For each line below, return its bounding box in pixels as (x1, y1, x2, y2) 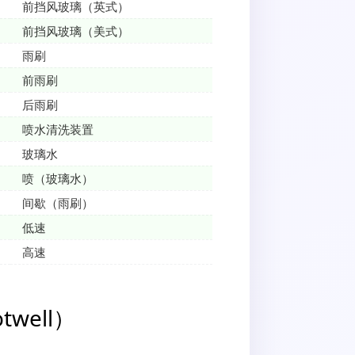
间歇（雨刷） (22, 195, 94, 212)
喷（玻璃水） (22, 170, 94, 187)
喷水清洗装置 (22, 121, 94, 138)
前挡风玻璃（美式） (22, 23, 129, 40)
